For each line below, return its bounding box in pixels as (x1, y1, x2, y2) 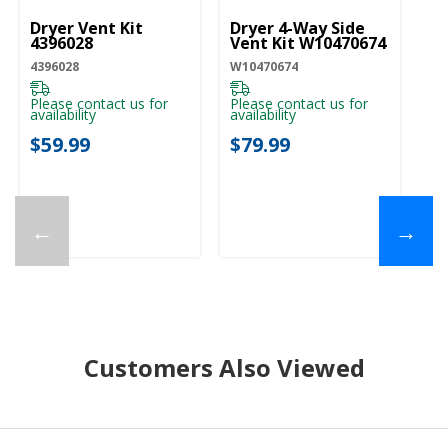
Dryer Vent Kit (30, 16, 143, 39)
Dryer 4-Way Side (230, 16, 365, 39)
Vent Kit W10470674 (230, 31, 386, 54)
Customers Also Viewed (83, 350, 365, 384)
